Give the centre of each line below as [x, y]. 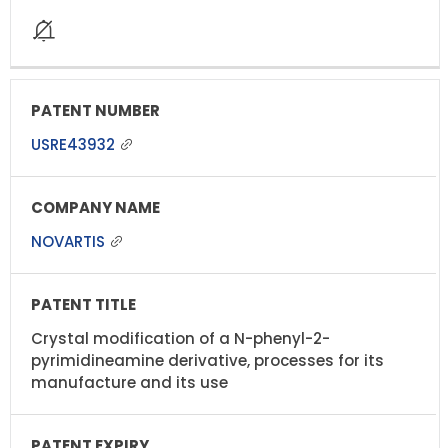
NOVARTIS [70, 241]
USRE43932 [75, 144]
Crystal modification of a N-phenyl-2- [180, 338]
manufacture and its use [129, 382]
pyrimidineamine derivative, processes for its [207, 360]
